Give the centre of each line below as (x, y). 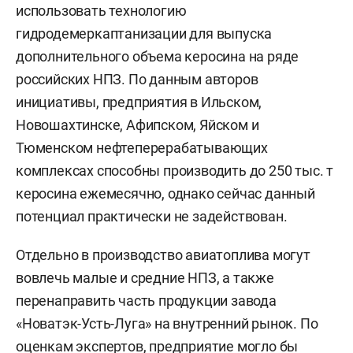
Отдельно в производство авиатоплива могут (163, 255)
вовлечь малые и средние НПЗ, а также (145, 277)
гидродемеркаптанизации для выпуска (144, 33)
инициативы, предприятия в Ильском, (139, 102)
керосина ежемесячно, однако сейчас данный (165, 193)
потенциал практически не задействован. (152, 216)
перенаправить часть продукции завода (146, 300)
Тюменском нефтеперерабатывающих (142, 147)
